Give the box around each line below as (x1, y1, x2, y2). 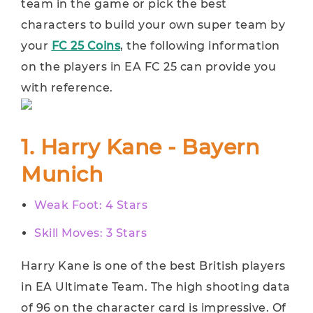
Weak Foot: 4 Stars (34, 198, 147, 212)
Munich (21, 161, 103, 187)
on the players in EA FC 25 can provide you (21, 60, 276, 73)
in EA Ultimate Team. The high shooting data (21, 280, 291, 293)
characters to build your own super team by (21, 18, 285, 31)
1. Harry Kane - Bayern (21, 134, 259, 160)
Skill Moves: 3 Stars (34, 226, 147, 240)
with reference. (21, 81, 113, 94)
